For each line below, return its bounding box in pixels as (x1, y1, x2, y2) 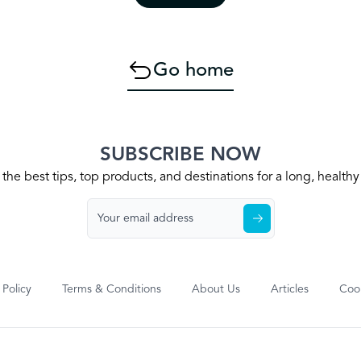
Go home (153, 61, 234, 81)
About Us (192, 284, 241, 295)
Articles (271, 284, 309, 295)
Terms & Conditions (62, 284, 162, 295)
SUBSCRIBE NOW (100, 146, 261, 165)
